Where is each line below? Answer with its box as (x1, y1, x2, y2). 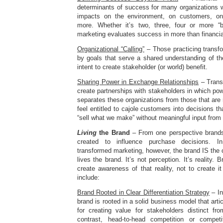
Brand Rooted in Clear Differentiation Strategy (77, 189, 210, 196)
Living (77, 129, 97, 136)
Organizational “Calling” (77, 45, 144, 53)
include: (77, 174, 100, 181)
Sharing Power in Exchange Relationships (77, 78, 199, 86)
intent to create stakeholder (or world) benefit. (77, 63, 208, 71)
